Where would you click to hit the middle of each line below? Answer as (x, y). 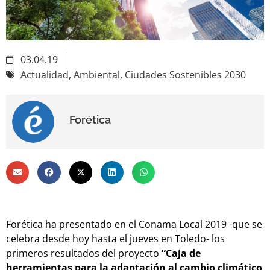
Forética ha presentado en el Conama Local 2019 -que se (134, 224)
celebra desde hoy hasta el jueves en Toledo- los (115, 238)
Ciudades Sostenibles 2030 (185, 74)
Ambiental (97, 74)
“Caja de (181, 253)
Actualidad (45, 74)
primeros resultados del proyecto (84, 253)
